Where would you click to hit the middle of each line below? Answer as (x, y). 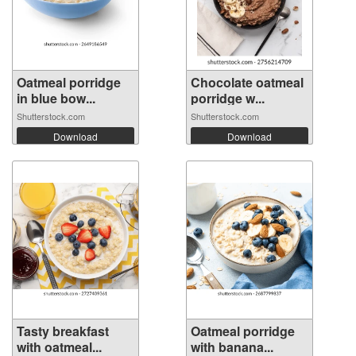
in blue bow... (56, 98)
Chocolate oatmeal (247, 82)
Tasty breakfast (63, 331)
